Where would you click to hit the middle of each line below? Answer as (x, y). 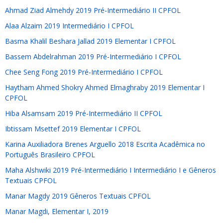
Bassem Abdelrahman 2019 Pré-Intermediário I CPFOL (93, 56)
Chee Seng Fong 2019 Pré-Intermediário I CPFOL (84, 72)
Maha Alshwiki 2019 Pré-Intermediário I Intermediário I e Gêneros (111, 170)
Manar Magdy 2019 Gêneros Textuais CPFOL (78, 196)
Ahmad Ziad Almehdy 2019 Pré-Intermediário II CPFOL (93, 10)
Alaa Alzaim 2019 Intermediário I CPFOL (69, 26)
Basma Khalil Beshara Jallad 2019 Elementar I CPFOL (90, 41)
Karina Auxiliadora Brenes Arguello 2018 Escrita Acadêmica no (105, 144)
